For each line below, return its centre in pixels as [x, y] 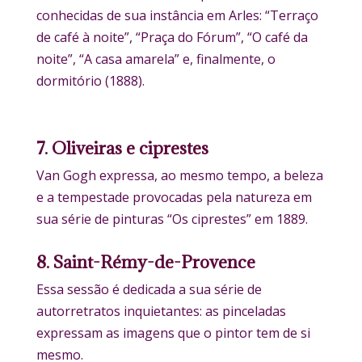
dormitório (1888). [90, 81]
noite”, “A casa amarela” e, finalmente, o [156, 59]
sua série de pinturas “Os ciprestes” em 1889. [172, 219]
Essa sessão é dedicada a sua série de [149, 290]
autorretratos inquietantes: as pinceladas [161, 311]
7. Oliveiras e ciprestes [122, 149]
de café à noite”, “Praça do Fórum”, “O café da [172, 38]
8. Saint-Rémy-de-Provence [145, 263]
